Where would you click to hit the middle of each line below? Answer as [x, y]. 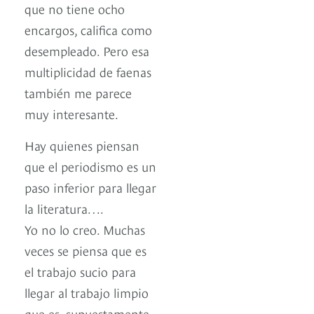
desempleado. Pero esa [87, 50]
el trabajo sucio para [80, 271]
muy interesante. [71, 114]
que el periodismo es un [90, 166]
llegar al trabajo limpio [87, 292]
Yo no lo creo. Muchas [85, 229]
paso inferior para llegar [90, 187]
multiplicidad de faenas [88, 71]
